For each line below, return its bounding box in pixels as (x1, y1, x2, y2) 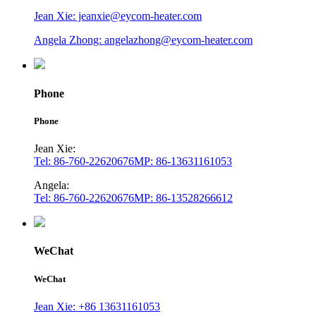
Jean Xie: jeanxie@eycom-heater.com (34, 10, 202, 23)
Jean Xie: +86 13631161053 (34, 300, 160, 312)
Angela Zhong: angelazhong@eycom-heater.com (34, 34, 253, 47)
